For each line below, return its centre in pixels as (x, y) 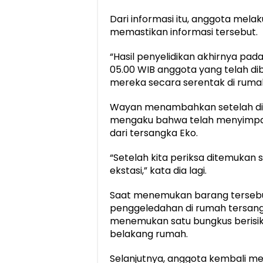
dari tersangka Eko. (154, 133)
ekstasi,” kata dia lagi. (158, 171)
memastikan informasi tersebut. (184, 32)
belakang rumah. (149, 234)
